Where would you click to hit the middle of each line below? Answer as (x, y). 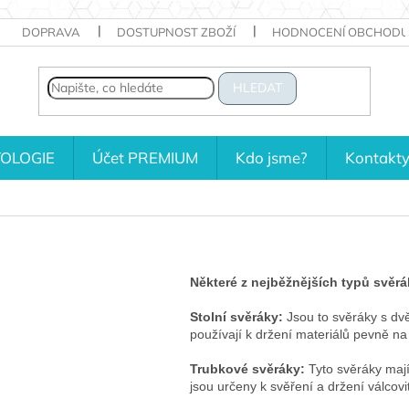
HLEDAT (257, 89)
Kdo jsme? (271, 157)
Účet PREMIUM (145, 157)
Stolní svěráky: (236, 316)
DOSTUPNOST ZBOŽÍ (176, 32)
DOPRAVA (51, 32)
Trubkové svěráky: (247, 368)
